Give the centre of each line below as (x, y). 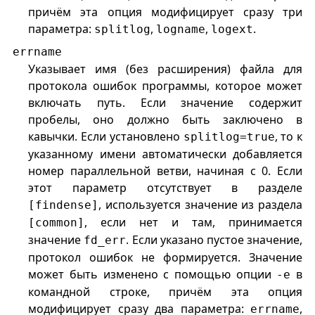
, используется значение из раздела (201, 205)
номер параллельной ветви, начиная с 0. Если (166, 171)
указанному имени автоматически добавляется (166, 154)
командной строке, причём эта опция (166, 292)
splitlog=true (229, 137)
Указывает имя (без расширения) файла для (166, 69)
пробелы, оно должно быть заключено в (166, 120)
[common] (57, 223)
